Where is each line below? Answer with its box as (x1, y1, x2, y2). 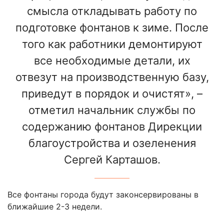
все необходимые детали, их (33, 54, 190, 67)
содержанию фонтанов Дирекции (22, 120, 202, 133)
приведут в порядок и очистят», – (21, 87, 202, 100)
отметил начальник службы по (28, 103, 195, 117)
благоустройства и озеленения (28, 136, 196, 150)
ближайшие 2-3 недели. (7, 201, 102, 212)
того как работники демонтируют (21, 37, 202, 51)
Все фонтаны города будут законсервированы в (7, 189, 198, 200)
